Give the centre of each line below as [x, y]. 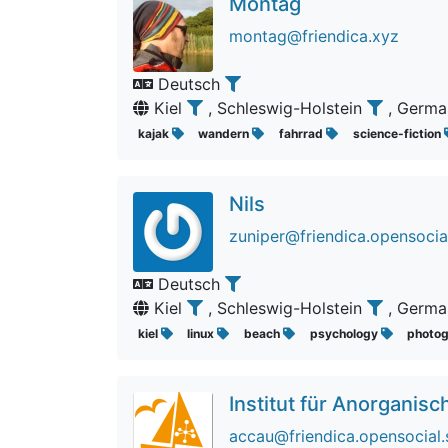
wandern [225, 133]
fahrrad [302, 133]
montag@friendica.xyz [314, 36]
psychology [345, 333]
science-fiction [398, 133]
